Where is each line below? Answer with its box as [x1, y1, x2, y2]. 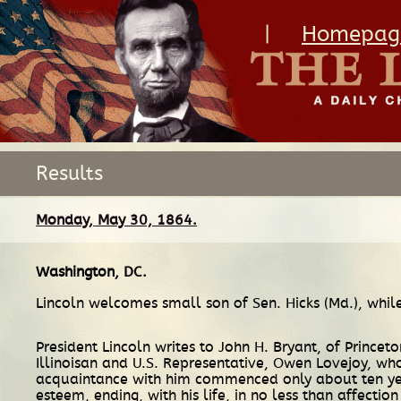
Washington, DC [36, 262, 142, 281]
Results [36, 161, 103, 185]
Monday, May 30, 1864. [36, 210, 197, 229]
